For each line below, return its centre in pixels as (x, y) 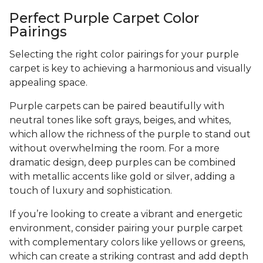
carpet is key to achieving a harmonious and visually (130, 68)
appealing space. (50, 82)
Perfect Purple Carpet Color (104, 18)
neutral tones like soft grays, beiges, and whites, (120, 120)
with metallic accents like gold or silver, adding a (122, 176)
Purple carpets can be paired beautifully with (117, 106)
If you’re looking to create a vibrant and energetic (126, 214)
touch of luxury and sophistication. (92, 190)
